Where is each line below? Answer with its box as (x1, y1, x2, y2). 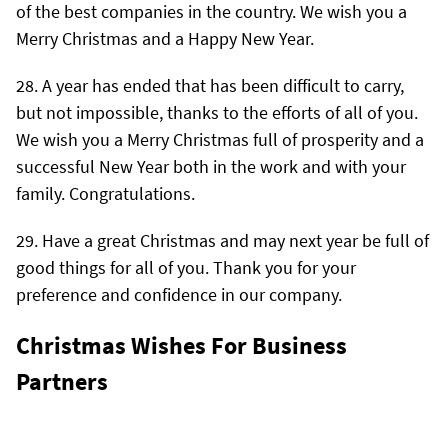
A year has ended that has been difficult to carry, (42, 73, 404, 97)
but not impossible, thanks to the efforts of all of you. (16, 100, 418, 124)
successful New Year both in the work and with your (16, 154, 406, 178)
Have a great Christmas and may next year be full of (42, 228, 429, 252)
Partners (16, 365, 108, 397)
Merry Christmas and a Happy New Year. (16, 26, 314, 50)
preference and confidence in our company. (16, 282, 342, 306)
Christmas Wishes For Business (16, 329, 347, 361)
